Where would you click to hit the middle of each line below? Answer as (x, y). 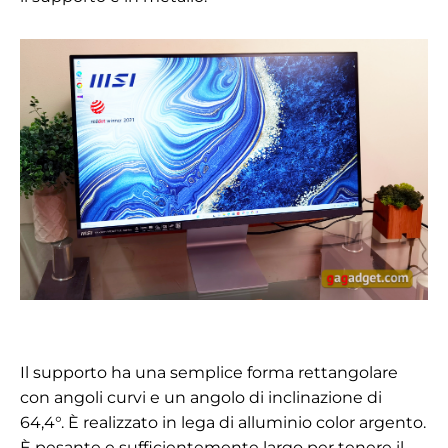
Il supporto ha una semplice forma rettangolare (209, 372)
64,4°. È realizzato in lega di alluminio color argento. (223, 422)
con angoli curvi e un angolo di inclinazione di (201, 397)
